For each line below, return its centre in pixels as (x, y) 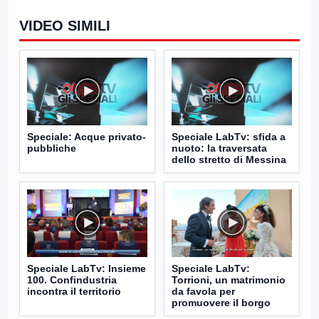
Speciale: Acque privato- (87, 136)
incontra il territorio (74, 291)
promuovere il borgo (221, 302)
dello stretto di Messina (229, 159)
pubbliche (52, 148)
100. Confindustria (72, 279)
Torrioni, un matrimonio (229, 279)
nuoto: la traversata (219, 148)
